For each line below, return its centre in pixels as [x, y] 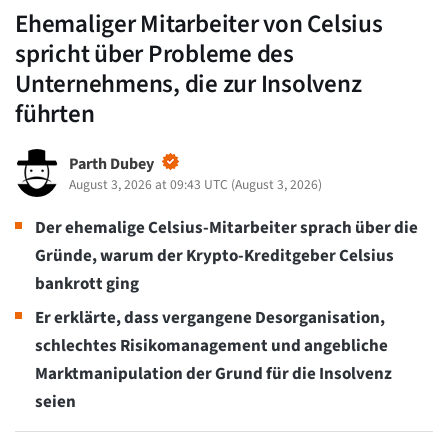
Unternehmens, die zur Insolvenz [188, 83]
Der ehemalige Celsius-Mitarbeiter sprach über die [226, 227]
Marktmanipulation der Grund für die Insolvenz [213, 373]
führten [55, 113]
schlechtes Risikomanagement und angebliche [211, 345]
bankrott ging [87, 283]
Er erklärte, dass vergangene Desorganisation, [210, 317]
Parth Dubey [111, 163]
